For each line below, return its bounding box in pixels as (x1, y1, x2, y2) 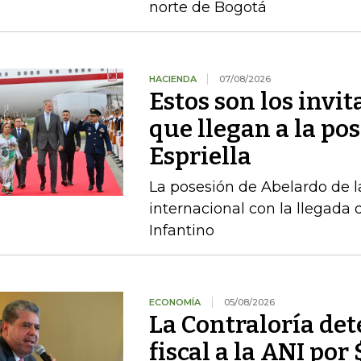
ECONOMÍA (148, 297, 201, 308)
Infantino (148, 222, 214, 239)
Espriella (148, 142, 251, 171)
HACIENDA (148, 73, 199, 85)
